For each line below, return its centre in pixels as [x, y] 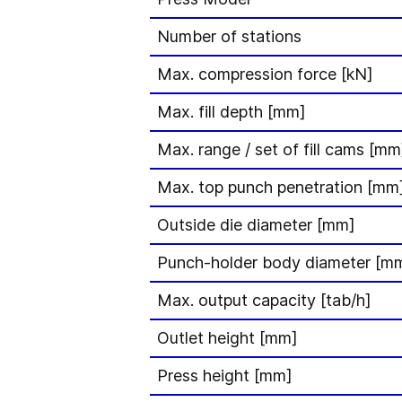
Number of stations [229, 36]
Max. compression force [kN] [265, 74]
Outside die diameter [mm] [256, 225]
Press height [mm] [225, 376]
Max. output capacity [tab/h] [264, 300]
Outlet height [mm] [227, 338]
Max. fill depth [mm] [232, 112]
